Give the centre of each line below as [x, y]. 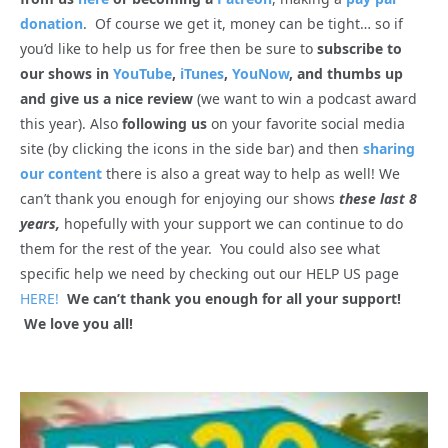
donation [51, 24]
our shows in [66, 74]
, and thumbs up [346, 74]
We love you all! [80, 324]
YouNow [260, 74]
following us [164, 124]
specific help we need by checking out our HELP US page [209, 274]
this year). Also [71, 124]
